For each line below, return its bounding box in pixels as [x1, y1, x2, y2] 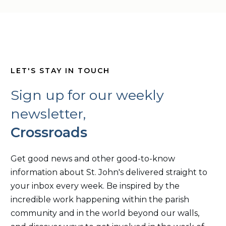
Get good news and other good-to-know [11, 154, 175, 164]
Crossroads [11, 124, 87, 141]
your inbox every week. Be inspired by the [11, 181, 180, 191]
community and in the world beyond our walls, [11, 208, 199, 218]
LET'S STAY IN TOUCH [11, 66, 110, 76]
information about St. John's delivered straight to [11, 167, 207, 178]
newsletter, [11, 105, 89, 123]
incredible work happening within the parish [11, 195, 189, 205]
